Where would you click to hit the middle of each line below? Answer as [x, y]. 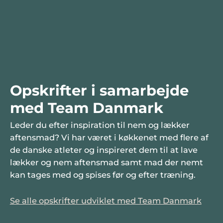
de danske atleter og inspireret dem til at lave [104, 150]
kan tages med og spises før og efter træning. [103, 175]
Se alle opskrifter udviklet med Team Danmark [106, 201]
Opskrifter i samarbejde [99, 90]
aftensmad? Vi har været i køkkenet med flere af [109, 138]
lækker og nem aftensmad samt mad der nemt [106, 163]
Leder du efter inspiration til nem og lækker [100, 125]
